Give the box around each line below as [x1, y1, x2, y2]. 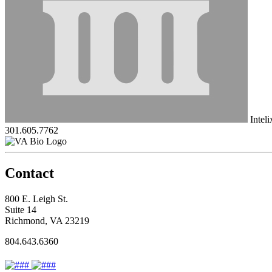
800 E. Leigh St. [5, 193, 68, 204]
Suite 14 [5, 204, 36, 215]
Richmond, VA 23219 [5, 215, 89, 226]
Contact [5, 165, 54, 181]
